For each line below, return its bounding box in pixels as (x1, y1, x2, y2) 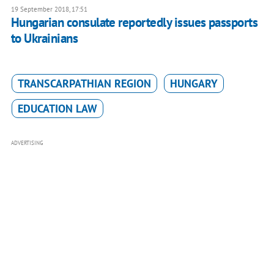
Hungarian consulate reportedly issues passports (10, 14, 258, 31)
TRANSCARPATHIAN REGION (17, 76, 151, 91)
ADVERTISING (10, 139, 43, 147)
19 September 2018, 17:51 (10, 5, 87, 14)
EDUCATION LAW (17, 102, 97, 116)
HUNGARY (169, 76, 218, 91)
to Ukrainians (10, 30, 78, 47)
